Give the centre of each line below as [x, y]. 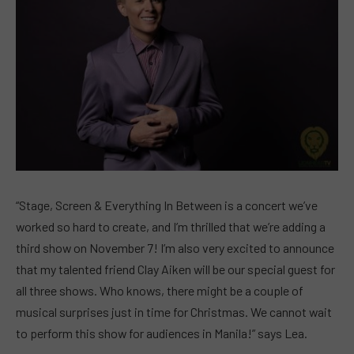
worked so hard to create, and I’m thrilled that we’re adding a [171, 226]
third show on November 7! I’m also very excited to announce [175, 247]
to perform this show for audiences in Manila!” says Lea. [162, 333]
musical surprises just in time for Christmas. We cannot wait [174, 311]
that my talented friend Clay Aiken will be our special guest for [175, 269]
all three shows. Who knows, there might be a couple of [160, 290]
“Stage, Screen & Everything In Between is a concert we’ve [167, 205]
